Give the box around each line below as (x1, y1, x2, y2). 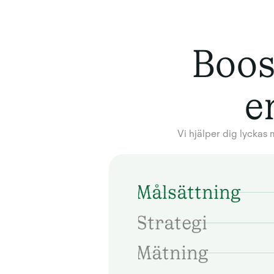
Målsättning (135, 180, 241, 204)
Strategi (135, 210, 207, 234)
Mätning (135, 241, 209, 265)
